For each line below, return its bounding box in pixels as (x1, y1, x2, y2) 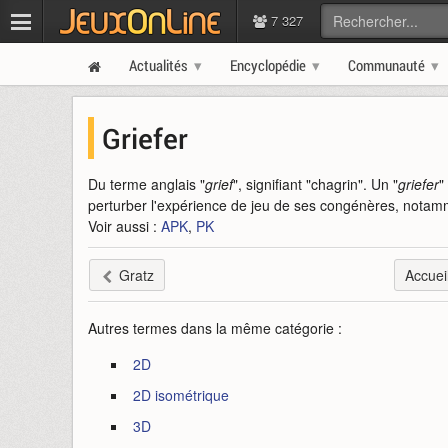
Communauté (348, 55, 425, 75)
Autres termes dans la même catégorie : (88, 318, 342, 338)
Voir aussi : (88, 216, 161, 236)
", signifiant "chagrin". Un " (233, 174, 398, 194)
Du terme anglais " (88, 174, 205, 194)
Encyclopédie (230, 55, 306, 75)
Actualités (129, 55, 188, 75)
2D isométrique (133, 385, 229, 405)
